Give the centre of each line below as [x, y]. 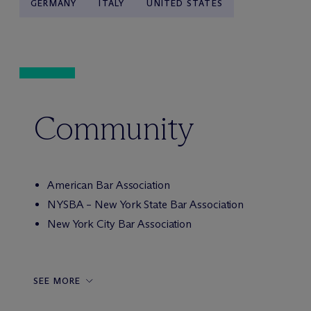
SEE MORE [57, 281]
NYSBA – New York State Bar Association [146, 204]
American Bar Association [109, 185]
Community [114, 128]
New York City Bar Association [120, 224]
